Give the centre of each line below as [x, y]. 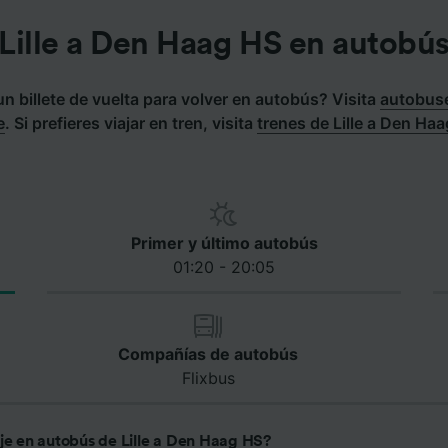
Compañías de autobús [208, 354]
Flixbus [208, 378]
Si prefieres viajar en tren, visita [133, 123]
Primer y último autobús [224, 243]
